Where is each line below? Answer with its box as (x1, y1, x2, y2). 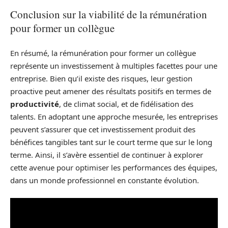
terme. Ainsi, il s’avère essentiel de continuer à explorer (10, 149, 203, 160)
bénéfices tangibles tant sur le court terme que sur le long (10, 136, 212, 147)
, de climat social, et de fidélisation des (59, 98, 193, 109)
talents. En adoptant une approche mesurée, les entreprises (10, 111, 218, 122)
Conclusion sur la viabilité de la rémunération (10, 7, 207, 22)
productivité (10, 98, 59, 109)
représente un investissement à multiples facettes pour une (10, 60, 217, 71)
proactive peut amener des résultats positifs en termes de (10, 85, 211, 96)
